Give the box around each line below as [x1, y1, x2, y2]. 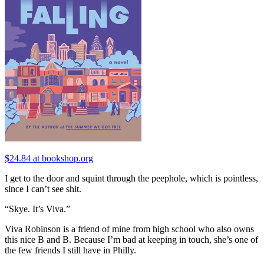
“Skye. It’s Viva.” [5, 203, 70, 214]
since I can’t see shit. [5, 183, 81, 194]
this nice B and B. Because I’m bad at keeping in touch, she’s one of [5, 234, 258, 245]
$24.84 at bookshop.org [5, 153, 93, 163]
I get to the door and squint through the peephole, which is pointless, [5, 173, 258, 183]
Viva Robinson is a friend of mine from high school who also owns [5, 223, 254, 234]
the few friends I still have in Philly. [5, 245, 136, 255]
